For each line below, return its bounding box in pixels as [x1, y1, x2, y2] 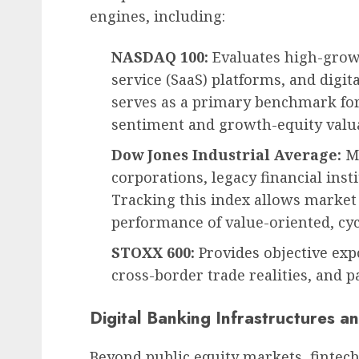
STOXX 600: [111, 242, 195, 262]
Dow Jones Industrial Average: [111, 144, 341, 164]
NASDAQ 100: [111, 46, 208, 67]
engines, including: [90, 6, 225, 26]
